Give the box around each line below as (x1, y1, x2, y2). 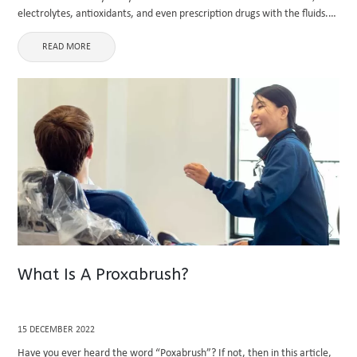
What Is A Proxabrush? (18, 265, 190, 284)
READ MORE (42, 42, 92, 52)
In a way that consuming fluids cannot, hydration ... (18, 25, 247, 37)
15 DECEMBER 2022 (18, 325, 96, 335)
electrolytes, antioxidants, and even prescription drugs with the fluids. (18, 8, 329, 20)
